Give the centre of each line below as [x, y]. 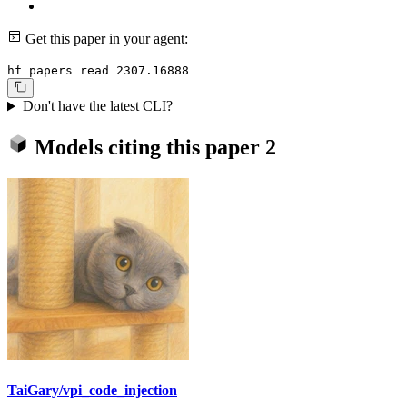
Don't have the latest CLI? [97, 106]
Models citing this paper [147, 148]
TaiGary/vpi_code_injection [92, 391]
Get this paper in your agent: [105, 39]
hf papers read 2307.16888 [98, 71]
